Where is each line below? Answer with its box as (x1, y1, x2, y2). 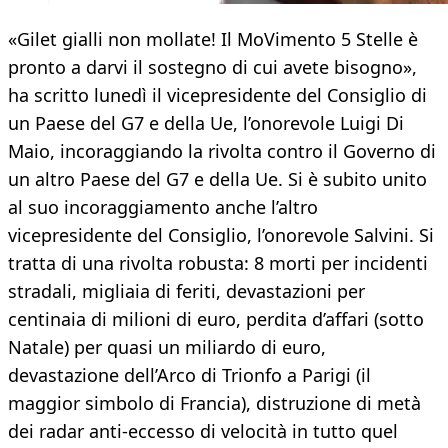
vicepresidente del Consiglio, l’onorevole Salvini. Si (8, 223, 434, 248)
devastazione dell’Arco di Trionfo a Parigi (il (8, 363, 371, 388)
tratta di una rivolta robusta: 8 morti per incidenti (8, 251, 428, 276)
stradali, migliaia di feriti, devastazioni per (8, 279, 365, 304)
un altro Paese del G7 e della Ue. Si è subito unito (8, 167, 427, 192)
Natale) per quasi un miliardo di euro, (8, 335, 326, 360)
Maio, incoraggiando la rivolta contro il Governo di (8, 139, 436, 164)
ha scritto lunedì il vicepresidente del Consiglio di (8, 83, 427, 108)
